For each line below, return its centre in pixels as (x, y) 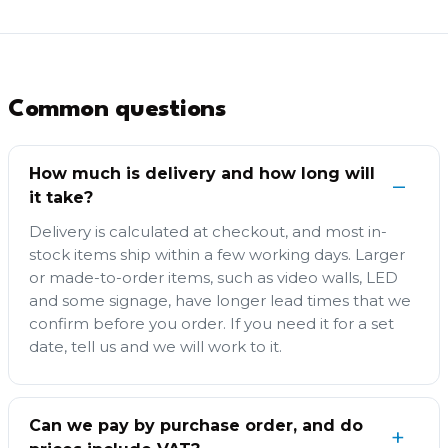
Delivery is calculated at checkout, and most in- (208, 231)
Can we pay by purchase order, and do (196, 425)
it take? (61, 197)
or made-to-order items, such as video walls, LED (213, 277)
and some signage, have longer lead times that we (220, 300)
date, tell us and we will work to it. (155, 346)
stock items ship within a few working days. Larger (217, 254)
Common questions (117, 109)
